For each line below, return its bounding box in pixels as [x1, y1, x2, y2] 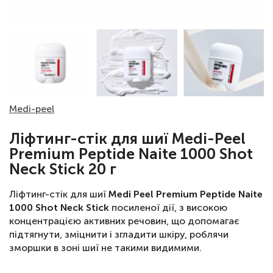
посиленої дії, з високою [109, 202, 227, 213]
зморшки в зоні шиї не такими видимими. [9, 242, 202, 253]
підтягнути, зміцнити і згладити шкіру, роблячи [9, 229, 229, 240]
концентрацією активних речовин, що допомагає [9, 215, 239, 227]
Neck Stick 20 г [9, 160, 116, 179]
